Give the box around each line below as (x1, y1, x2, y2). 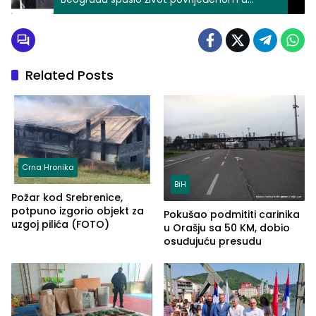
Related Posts (25, 66, 114, 85)
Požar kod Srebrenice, (11, 190, 123, 205)
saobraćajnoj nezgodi (61, 6, 166, 20)
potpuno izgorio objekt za (11, 203, 144, 218)
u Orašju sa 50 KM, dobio (164, 221, 290, 236)
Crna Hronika (22, 161, 74, 173)
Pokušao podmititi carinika (164, 207, 300, 222)
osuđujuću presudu (164, 234, 262, 249)
